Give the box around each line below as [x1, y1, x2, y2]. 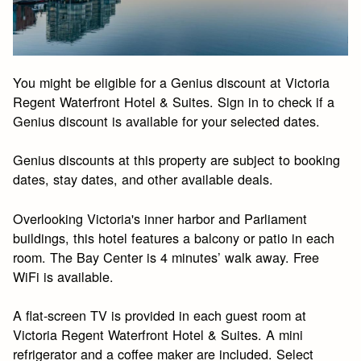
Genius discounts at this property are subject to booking [13, 150, 341, 170]
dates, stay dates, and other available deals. [13, 169, 274, 189]
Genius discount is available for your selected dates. [13, 110, 321, 131]
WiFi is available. [13, 266, 114, 286]
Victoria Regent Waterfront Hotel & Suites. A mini [13, 324, 304, 344]
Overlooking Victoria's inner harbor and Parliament [13, 208, 308, 228]
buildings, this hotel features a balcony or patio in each [13, 227, 335, 247]
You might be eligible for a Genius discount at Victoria [13, 72, 330, 92]
